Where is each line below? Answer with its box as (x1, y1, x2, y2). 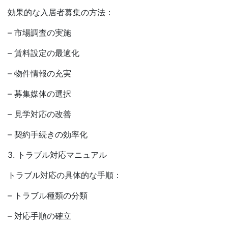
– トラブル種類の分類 (8, 190, 88, 201)
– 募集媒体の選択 (8, 89, 71, 99)
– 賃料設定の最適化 (8, 48, 79, 58)
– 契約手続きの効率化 (8, 129, 88, 139)
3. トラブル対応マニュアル (8, 150, 107, 160)
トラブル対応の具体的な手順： (8, 170, 122, 180)
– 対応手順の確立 (8, 211, 71, 221)
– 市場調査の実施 (8, 27, 71, 38)
